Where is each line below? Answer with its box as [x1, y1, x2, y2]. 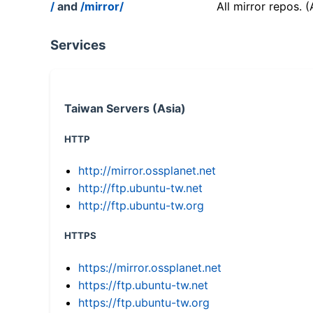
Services [50, 37, 106, 54]
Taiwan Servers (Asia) [64, 101, 186, 116]
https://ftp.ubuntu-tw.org [78, 295, 210, 310]
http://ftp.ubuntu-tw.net [78, 181, 203, 196]
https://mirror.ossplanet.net [78, 260, 221, 275]
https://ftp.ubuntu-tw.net [78, 277, 208, 292]
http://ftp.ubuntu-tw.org [78, 198, 204, 213]
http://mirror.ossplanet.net [78, 163, 216, 178]
